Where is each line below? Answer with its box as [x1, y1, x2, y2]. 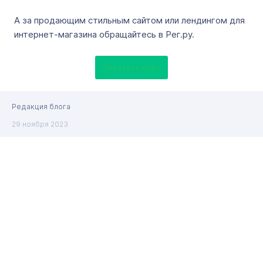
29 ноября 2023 [12, 120, 68, 129]
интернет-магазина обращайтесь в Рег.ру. [14, 29, 194, 40]
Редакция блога [12, 102, 70, 111]
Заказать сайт [102, 63, 161, 72]
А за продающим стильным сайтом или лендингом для [14, 15, 245, 26]
